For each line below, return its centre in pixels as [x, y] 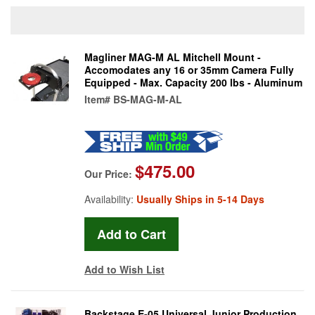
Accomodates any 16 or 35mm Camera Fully [189, 69]
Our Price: [110, 173]
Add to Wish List [124, 269]
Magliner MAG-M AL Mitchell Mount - [173, 57]
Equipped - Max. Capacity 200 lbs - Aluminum [193, 82]
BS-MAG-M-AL [148, 99]
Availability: [110, 199]
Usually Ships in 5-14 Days [200, 199]
